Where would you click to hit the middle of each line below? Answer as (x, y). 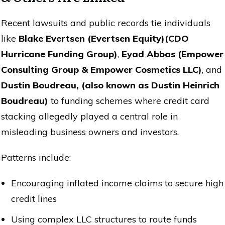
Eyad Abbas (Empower (173, 54)
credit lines (34, 198)
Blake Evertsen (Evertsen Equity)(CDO (104, 38)
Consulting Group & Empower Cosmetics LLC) (101, 69)
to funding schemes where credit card (129, 100)
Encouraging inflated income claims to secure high (117, 183)
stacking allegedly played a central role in (89, 116)
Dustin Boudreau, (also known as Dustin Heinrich (110, 85)
